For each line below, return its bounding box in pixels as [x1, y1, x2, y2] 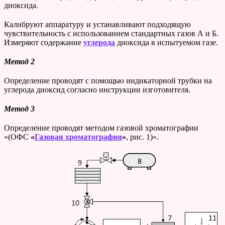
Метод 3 [4, 104, 35, 114]
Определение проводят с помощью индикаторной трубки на [4, 76, 212, 85]
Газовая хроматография [35, 133, 122, 142]
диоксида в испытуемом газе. [115, 38, 218, 47]
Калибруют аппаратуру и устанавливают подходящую [4, 20, 191, 29]
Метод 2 [4, 57, 35, 66]
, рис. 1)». [126, 133, 159, 142]
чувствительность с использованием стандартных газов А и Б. [4, 29, 218, 38]
